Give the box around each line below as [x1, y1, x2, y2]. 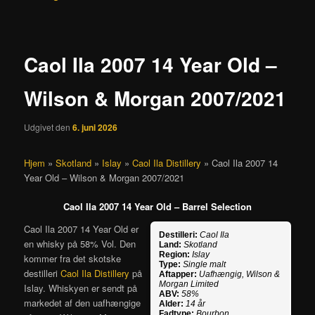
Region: [158, 249, 190, 259]
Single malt [182, 259, 226, 269]
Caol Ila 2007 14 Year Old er [24, 221, 139, 236]
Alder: [158, 298, 184, 309]
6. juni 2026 [72, 121, 118, 134]
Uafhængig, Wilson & [198, 269, 280, 279]
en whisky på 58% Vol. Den [24, 236, 136, 250]
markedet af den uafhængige [24, 295, 141, 309]
